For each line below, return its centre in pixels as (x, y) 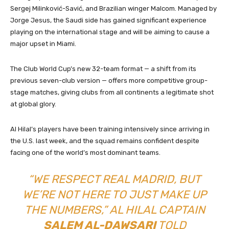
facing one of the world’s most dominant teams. (85, 153)
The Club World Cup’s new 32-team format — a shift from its (103, 69)
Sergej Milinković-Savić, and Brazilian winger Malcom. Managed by (113, 9)
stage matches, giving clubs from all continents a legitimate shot (112, 93)
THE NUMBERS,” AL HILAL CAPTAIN (114, 210)
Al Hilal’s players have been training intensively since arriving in (110, 129)
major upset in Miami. (43, 44)
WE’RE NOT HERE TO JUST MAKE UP (114, 195)
